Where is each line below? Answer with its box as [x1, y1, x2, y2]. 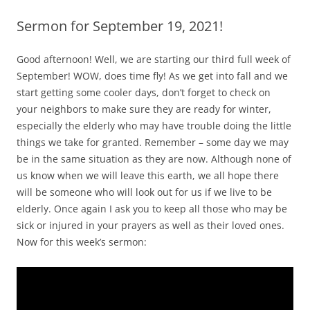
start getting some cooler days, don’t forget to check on [17, 86, 271, 100]
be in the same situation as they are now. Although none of [17, 152, 291, 166]
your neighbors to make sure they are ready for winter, [17, 102, 271, 116]
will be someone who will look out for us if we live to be [17, 185, 272, 199]
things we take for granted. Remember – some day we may [17, 136, 289, 149]
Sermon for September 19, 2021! [17, 17, 223, 36]
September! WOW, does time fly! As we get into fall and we [17, 69, 288, 83]
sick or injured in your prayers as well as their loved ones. [17, 219, 284, 232]
